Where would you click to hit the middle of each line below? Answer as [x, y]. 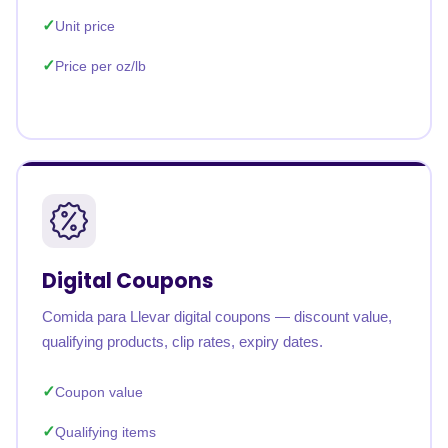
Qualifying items [105, 432]
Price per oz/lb [100, 66]
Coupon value [99, 392]
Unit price [85, 26]
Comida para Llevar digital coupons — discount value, [217, 316]
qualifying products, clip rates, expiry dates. [182, 341]
